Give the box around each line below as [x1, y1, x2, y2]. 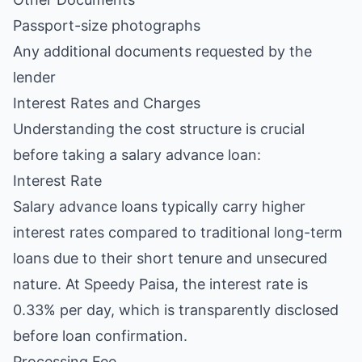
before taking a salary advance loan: [13, 146, 261, 163]
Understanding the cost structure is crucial [13, 120, 305, 137]
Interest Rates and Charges [13, 95, 200, 112]
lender [13, 69, 56, 86]
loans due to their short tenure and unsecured [13, 250, 327, 267]
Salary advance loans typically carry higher [13, 198, 305, 215]
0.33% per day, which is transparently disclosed [13, 301, 339, 318]
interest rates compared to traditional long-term [13, 224, 343, 241]
